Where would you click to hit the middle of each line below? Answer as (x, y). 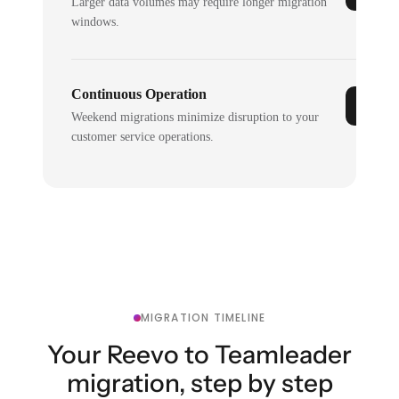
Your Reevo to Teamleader (199, 354)
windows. (96, 21)
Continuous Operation (139, 94)
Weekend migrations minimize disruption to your (195, 117)
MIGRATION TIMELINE (203, 317)
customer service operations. (143, 136)
